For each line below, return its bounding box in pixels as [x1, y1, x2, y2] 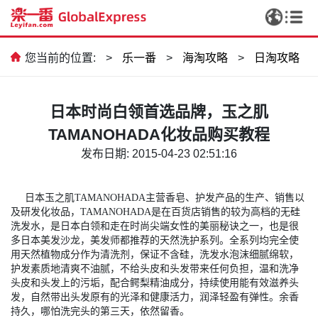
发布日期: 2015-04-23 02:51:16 [81, 147, 237, 160]
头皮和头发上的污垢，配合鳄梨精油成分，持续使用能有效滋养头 [11, 277, 299, 288]
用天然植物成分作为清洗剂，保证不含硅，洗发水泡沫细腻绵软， [11, 248, 299, 260]
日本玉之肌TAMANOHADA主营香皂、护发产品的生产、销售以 [11, 192, 305, 203]
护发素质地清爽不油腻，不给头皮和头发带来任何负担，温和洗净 [11, 263, 299, 274]
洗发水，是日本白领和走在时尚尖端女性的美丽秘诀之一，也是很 [11, 220, 299, 231]
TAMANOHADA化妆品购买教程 [48, 125, 270, 143]
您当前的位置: [25, 52, 96, 64]
